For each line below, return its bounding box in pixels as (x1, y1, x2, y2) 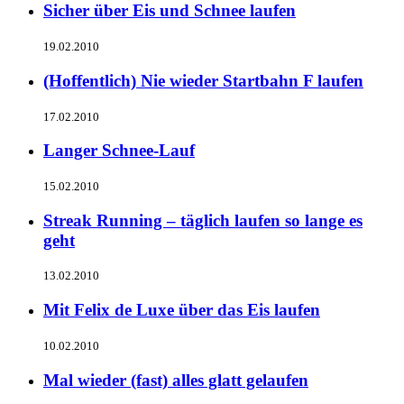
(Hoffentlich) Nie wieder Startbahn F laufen (43, 70, 363, 90)
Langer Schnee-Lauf (43, 141, 195, 161)
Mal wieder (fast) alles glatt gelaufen (43, 370, 308, 390)
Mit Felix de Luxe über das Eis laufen (43, 300, 320, 320)
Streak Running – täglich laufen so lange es (43, 210, 363, 230)
